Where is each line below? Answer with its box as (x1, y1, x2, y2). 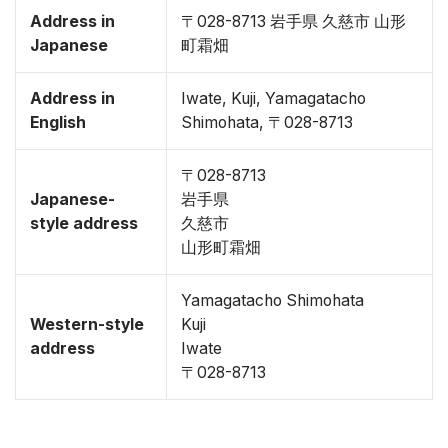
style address (30, 214, 138, 233)
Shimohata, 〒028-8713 (181, 113, 353, 132)
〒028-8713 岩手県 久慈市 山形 (181, 12, 406, 31)
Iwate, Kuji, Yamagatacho (181, 89, 366, 108)
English (30, 113, 86, 132)
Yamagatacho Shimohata (181, 291, 364, 310)
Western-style (30, 315, 144, 334)
